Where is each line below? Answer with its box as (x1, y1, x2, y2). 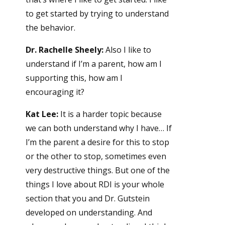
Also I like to (103, 44, 151, 56)
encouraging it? (25, 86, 86, 98)
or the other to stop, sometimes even (25, 151, 166, 162)
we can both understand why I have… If (25, 123, 172, 134)
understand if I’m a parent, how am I (25, 58, 162, 70)
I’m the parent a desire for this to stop (25, 137, 169, 148)
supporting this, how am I (25, 72, 123, 84)
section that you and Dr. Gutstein (25, 193, 150, 204)
